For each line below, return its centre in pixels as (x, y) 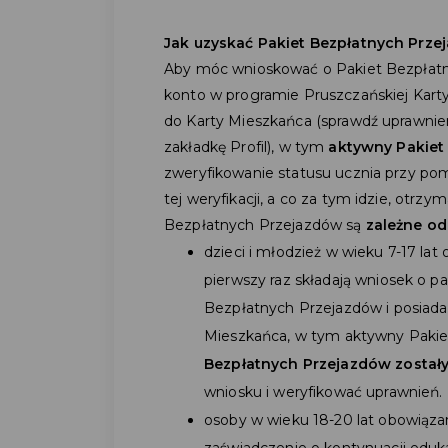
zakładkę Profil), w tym (246, 146)
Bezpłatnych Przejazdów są (265, 224)
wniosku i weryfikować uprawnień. (323, 391)
